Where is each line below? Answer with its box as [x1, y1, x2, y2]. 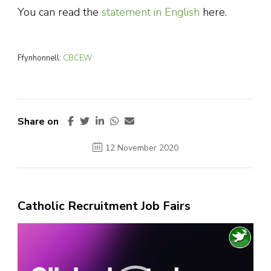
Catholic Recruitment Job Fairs [18, 198, 191, 215]
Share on [18, 115, 59, 129]
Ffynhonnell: [18, 53, 63, 64]
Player [135, 240, 167, 255]
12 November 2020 [105, 142, 178, 154]
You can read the [18, 5, 102, 20]
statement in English [102, 5, 200, 20]
